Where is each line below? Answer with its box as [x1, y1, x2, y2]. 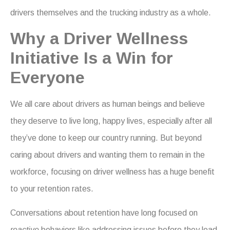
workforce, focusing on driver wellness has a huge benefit [10, 167, 215, 176]
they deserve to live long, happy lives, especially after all [10, 116, 212, 125]
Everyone [10, 68, 85, 87]
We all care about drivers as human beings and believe [10, 99, 205, 108]
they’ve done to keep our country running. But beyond [10, 133, 202, 142]
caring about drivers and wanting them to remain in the [10, 150, 205, 159]
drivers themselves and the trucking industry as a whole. [10, 8, 211, 17]
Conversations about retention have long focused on [10, 208, 198, 218]
